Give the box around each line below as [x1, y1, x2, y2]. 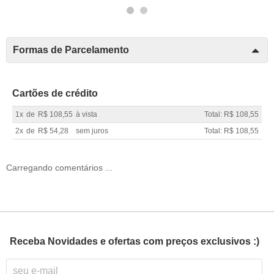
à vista [76, 110, 97, 119]
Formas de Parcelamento [13, 45, 129, 55]
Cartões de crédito [12, 88, 98, 98]
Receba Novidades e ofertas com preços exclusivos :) [9, 235, 259, 246]
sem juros [76, 127, 108, 135]
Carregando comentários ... [6, 163, 113, 173]
